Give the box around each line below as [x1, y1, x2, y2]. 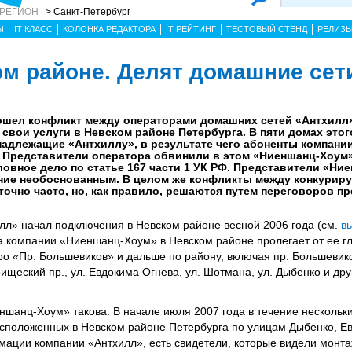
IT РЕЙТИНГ [166, 24, 216, 34]
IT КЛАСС [14, 24, 53, 34]
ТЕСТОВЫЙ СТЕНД [226, 24, 307, 34]
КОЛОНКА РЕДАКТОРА [63, 24, 156, 34]
